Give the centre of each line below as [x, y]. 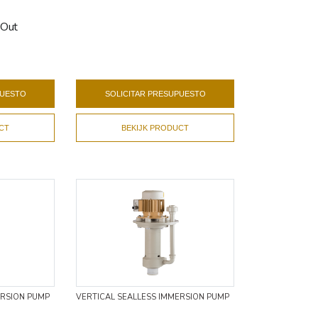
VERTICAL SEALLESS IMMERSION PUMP [153, 297]
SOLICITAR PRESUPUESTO [155, 93]
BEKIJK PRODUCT [155, 127]
